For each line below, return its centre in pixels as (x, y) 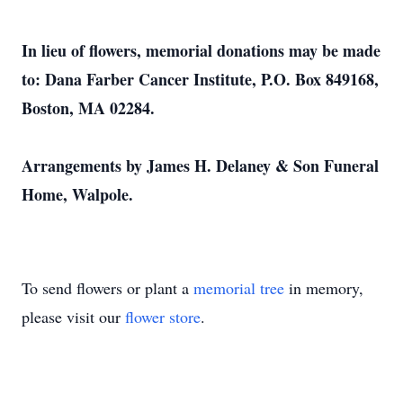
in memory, (324, 288)
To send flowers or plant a (107, 288)
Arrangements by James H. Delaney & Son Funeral (200, 166)
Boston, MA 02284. (88, 108)
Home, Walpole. (77, 194)
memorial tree (239, 288)
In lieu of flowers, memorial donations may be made (201, 50)
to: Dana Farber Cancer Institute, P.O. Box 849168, (200, 79)
